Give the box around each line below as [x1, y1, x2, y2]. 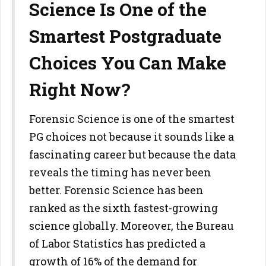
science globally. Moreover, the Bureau [29, 218, 234, 233]
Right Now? [29, 78, 131, 101]
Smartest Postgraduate [29, 24, 221, 47]
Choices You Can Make [29, 51, 226, 74]
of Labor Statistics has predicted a [29, 236, 205, 251]
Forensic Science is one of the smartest [29, 112, 235, 126]
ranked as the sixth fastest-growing [29, 201, 218, 215]
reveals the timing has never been [29, 165, 211, 179]
